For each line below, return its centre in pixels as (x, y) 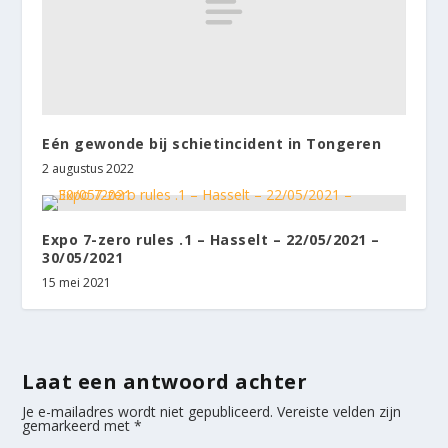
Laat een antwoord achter (165, 382)
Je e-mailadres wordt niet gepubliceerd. (148, 412)
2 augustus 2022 (88, 169)
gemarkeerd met (78, 426)
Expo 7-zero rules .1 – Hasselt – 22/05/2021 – (211, 240)
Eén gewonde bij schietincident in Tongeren (212, 144)
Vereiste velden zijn (339, 412)
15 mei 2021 (77, 283)
